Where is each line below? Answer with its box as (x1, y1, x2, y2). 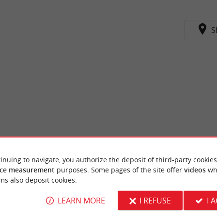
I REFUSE (139, 195, 171, 206)
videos (184, 165, 206, 174)
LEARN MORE (57, 195, 105, 206)
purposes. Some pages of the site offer (54, 165, 184, 174)
